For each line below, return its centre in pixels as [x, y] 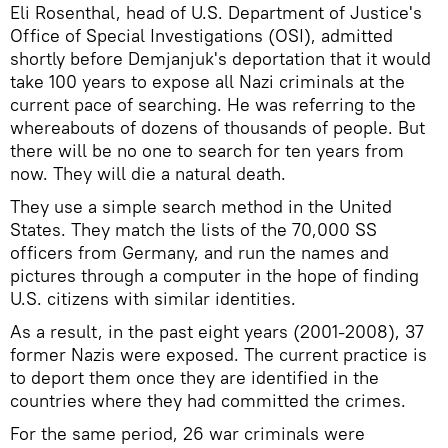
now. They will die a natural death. [148, 173]
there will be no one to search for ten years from [207, 150]
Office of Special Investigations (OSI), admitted [201, 35]
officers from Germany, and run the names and [199, 252]
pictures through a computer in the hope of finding [214, 275]
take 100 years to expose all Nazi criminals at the [207, 81]
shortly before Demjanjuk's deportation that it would [220, 58]
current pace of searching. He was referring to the [213, 104]
